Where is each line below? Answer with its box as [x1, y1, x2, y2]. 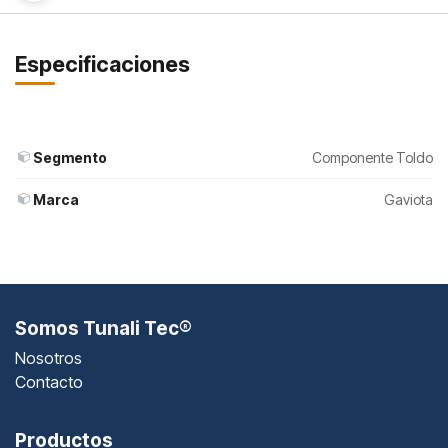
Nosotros [15, 347, 82, 368]
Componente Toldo [312, 148, 433, 166]
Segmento [33, 148, 107, 166]
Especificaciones [15, 50, 190, 77]
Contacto [15, 371, 83, 392]
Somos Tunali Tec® [15, 316, 192, 340]
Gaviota [384, 190, 433, 208]
